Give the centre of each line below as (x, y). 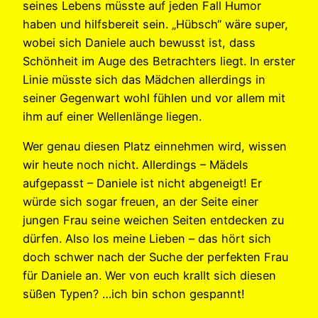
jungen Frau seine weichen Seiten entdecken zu (153, 220)
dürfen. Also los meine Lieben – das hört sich (147, 239)
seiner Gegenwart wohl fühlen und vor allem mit (154, 98)
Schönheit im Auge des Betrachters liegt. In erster (159, 61)
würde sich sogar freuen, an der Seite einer (141, 202)
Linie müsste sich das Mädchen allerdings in (144, 79)
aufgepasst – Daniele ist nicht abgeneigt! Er (142, 183)
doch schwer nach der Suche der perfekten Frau (155, 257)
